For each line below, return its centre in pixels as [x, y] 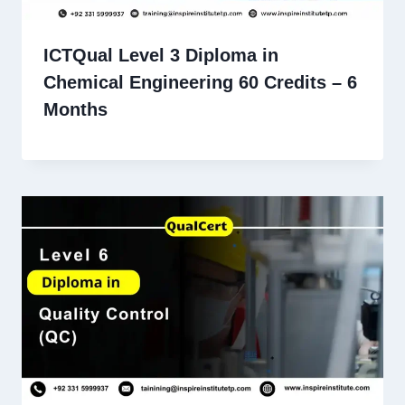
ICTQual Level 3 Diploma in [161, 55]
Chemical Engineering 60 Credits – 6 [200, 82]
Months [75, 109]
